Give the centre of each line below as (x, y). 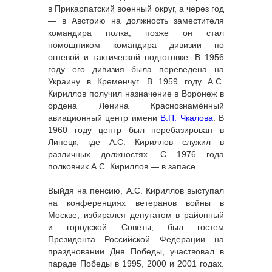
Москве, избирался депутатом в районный (136, 215)
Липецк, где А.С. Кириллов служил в (136, 142)
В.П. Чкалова (187, 118)
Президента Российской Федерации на (136, 239)
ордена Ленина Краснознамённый (136, 106)
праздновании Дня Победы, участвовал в (136, 251)
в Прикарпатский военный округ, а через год (136, 8)
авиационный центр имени (104, 118)
